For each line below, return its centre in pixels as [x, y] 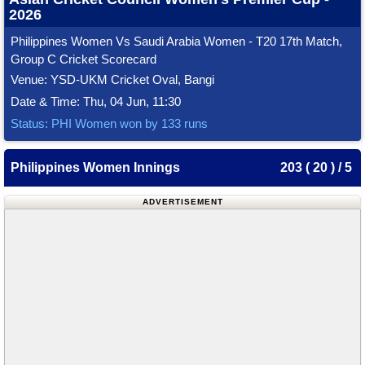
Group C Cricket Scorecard [84, 59]
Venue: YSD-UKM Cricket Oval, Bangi [112, 79]
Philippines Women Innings [95, 167]
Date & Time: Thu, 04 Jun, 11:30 [96, 101]
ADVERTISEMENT [182, 202]
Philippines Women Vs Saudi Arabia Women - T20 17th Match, [176, 41]
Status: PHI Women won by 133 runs [109, 123]
